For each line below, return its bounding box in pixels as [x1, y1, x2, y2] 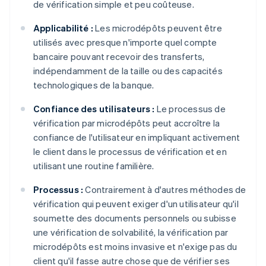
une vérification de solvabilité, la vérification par [33, 226, 229, 239]
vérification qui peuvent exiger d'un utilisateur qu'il [33, 198, 239, 210]
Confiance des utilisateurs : [33, 103, 155, 115]
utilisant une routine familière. [33, 160, 154, 172]
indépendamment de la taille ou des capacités [33, 65, 223, 77]
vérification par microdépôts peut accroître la [33, 117, 220, 129]
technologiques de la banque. [33, 79, 154, 91]
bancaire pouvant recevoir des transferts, [33, 50, 205, 63]
